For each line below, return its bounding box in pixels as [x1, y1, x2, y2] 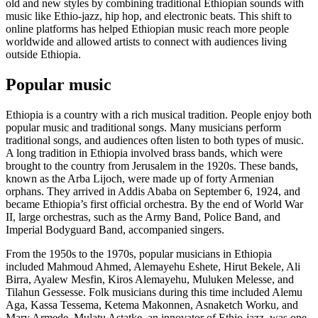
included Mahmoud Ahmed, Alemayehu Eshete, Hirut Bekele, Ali [6, 261, 300, 273]
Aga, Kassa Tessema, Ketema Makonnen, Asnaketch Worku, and [6, 299, 298, 312]
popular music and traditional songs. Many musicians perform [6, 121, 281, 134]
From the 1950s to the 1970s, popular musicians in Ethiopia [6, 248, 272, 261]
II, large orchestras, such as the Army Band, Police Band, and [6, 211, 280, 224]
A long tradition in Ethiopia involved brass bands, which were [6, 147, 283, 160]
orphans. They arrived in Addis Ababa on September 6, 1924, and [6, 185, 300, 198]
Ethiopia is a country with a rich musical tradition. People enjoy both [6, 109, 312, 121]
